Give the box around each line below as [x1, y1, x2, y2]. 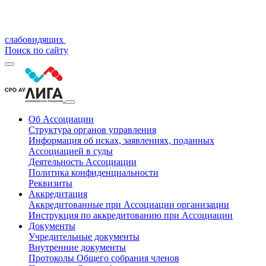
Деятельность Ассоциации [28, 157, 137, 167]
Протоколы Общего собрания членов [28, 253, 179, 263]
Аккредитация [28, 189, 87, 199]
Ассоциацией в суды [28, 146, 113, 156]
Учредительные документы [28, 232, 140, 242]
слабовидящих [5, 34, 64, 45]
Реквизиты [28, 178, 72, 188]
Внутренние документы [28, 242, 126, 252]
